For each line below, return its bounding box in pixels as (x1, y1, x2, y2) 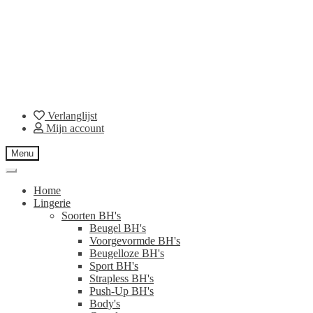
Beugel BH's (89, 221, 146, 234)
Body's (89, 297, 120, 310)
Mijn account (43, 122, 104, 134)
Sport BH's (89, 259, 138, 272)
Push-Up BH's (89, 284, 154, 297)
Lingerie (34, 196, 71, 209)
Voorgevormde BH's (89, 234, 180, 247)
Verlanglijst (45, 109, 97, 122)
